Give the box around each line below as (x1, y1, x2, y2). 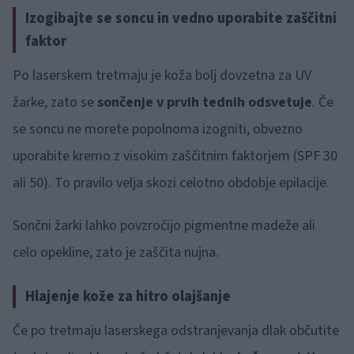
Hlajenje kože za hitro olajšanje (25, 285, 231, 307)
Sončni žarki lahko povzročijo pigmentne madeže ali (13, 215, 315, 235)
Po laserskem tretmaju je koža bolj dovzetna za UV (13, 65, 311, 85)
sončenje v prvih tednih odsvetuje (97, 92, 312, 112)
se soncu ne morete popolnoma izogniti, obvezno (13, 119, 303, 139)
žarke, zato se (13, 92, 97, 112)
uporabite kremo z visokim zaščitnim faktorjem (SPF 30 (13, 145, 337, 166)
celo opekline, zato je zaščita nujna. (13, 242, 219, 262)
